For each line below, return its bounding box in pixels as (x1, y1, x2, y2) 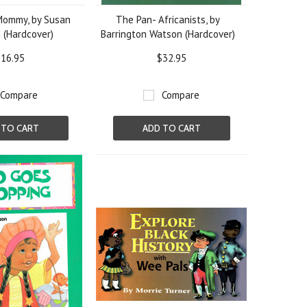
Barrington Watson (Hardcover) (101, 27, 236, 40)
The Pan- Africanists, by (116, 13, 221, 26)
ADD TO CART (142, 123, 201, 134)
